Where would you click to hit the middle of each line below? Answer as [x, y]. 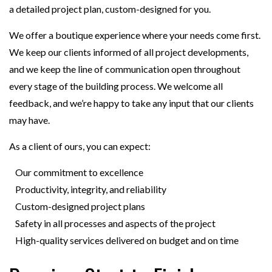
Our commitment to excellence [79, 172]
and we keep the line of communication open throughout [125, 69]
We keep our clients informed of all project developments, [129, 52]
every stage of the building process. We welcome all [116, 86]
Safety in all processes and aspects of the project [115, 223]
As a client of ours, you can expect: [80, 146]
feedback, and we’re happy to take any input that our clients [131, 103]
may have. [29, 120]
